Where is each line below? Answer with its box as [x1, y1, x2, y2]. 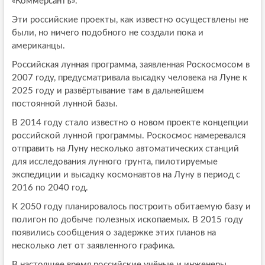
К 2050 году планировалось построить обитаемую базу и [11, 202, 251, 212]
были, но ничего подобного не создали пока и [11, 28, 203, 38]
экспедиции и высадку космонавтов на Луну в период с [11, 170, 240, 180]
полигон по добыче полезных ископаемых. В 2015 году [11, 215, 243, 225]
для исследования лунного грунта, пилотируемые [11, 157, 218, 167]
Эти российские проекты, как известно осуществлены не [11, 15, 248, 25]
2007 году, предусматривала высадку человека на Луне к [11, 73, 247, 83]
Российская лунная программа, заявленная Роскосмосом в [11, 60, 250, 70]
